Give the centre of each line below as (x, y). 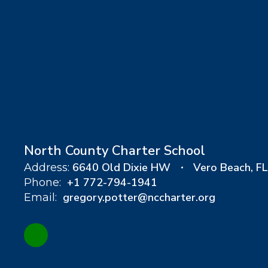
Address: (47, 167)
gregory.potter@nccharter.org (139, 197)
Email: (40, 197)
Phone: (42, 182)
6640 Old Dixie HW (121, 167)
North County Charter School (115, 151)
